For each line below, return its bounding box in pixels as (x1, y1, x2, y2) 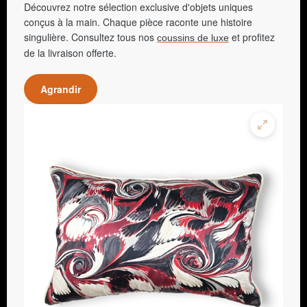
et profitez (229, 30, 275, 44)
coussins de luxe (157, 32, 229, 43)
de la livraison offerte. (24, 46, 116, 60)
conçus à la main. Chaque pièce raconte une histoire (24, 15, 252, 29)
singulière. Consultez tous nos (24, 30, 157, 44)
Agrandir (40, 82, 81, 96)
